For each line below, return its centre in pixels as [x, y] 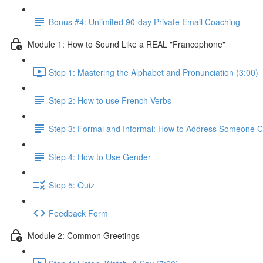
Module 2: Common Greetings [84, 235]
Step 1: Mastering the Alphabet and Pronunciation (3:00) [154, 72]
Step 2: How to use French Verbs [110, 100]
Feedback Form [78, 213]
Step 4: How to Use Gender [100, 156]
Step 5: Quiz [72, 185]
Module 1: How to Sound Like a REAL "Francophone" [127, 44]
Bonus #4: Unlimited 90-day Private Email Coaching [144, 21]
